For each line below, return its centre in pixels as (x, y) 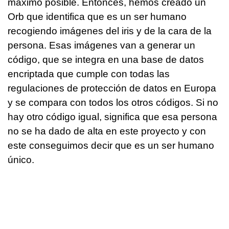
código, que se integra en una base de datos (106, 60)
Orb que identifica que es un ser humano (97, 17)
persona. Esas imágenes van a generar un (101, 45)
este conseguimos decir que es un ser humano (111, 146)
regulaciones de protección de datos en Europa (112, 88)
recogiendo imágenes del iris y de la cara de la (110, 31)
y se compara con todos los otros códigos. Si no (113, 103)
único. (21, 160)
